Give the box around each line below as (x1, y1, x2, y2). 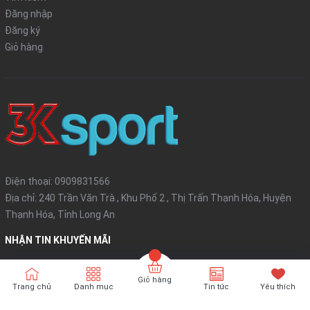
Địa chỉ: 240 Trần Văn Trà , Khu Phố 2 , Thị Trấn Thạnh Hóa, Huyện (5, 192, 291, 204)
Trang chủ (12, 282, 52, 291)
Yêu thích (260, 282, 296, 291)
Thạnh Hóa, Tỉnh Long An (5, 209, 115, 221)
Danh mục (73, 282, 113, 291)
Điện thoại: (5, 176, 55, 188)
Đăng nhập (5, 8, 53, 20)
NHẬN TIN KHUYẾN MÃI (5, 235, 111, 246)
